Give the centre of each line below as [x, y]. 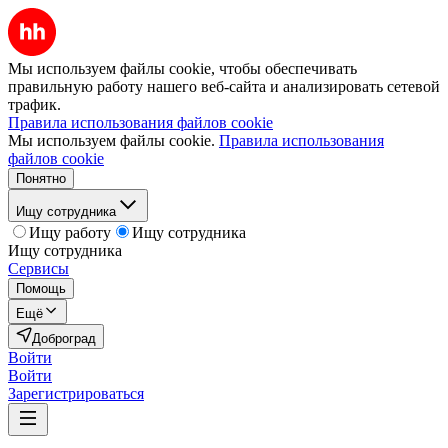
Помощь [41, 288]
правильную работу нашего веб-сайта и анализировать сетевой [224, 86]
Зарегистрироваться [76, 393]
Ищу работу [70, 232]
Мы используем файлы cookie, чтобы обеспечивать [182, 68]
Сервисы [38, 268]
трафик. [34, 104]
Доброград [64, 338]
